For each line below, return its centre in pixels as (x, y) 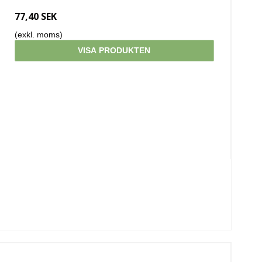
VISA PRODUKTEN (114, 51)
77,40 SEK (35, 17)
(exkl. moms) (38, 35)
